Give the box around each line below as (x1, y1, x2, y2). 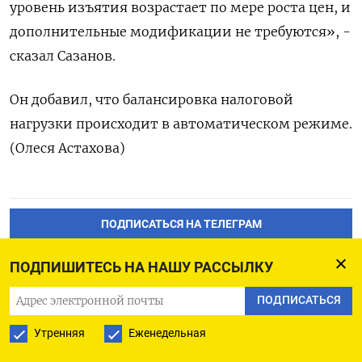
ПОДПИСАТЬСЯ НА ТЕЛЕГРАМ (100, 217, 262, 231)
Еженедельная (128, 326, 206, 340)
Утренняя (34, 326, 85, 340)
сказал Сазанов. (10, 47, 116, 64)
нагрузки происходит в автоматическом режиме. (10, 115, 352, 132)
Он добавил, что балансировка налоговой (10, 90, 293, 107)
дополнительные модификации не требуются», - (10, 23, 351, 40)
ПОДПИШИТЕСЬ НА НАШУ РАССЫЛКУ (10, 259, 273, 276)
